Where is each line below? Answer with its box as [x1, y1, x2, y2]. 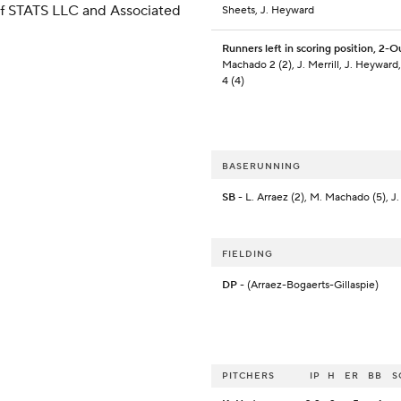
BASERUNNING [222, 160, 301, 173]
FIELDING [222, 248, 273, 260]
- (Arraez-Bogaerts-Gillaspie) [237, 278, 379, 293]
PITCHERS [222, 370, 275, 382]
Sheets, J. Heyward [222, 4, 314, 18]
